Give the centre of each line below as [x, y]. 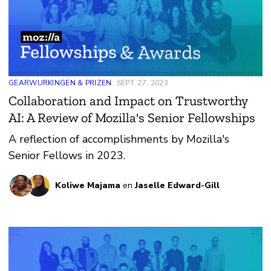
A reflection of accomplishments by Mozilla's [119, 139]
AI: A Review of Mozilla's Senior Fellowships [132, 118]
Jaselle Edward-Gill [177, 186]
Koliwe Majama [87, 186]
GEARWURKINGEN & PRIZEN [60, 83]
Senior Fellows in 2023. [67, 156]
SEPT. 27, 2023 [142, 83]
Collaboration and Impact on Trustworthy [128, 101]
